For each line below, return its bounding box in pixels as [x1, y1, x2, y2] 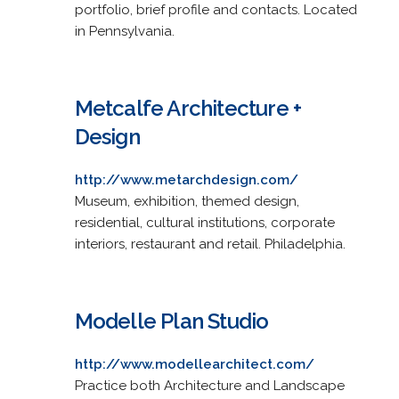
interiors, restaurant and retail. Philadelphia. [74, 235, 346, 252]
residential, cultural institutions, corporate [74, 214, 335, 231]
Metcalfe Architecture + [74, 94, 302, 121]
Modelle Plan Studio [74, 307, 269, 334]
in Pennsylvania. [74, 22, 175, 39]
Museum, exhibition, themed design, [74, 192, 299, 209]
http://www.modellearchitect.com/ [74, 355, 314, 372]
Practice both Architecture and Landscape [74, 377, 345, 394]
